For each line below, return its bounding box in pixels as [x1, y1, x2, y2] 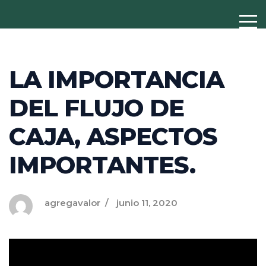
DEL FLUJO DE [9, 93, 184, 122]
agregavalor [45, 197, 100, 208]
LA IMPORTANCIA [9, 65, 224, 94]
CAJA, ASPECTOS [9, 122, 217, 151]
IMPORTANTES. [9, 150, 195, 179]
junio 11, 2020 [116, 197, 178, 208]
